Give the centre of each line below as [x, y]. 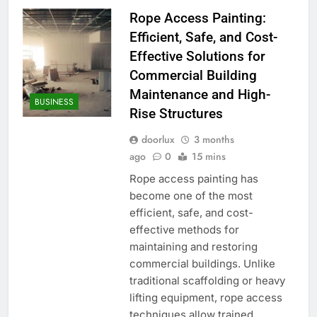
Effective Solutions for [197, 56]
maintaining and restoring [193, 246]
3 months [214, 139]
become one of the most [191, 195]
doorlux [158, 139]
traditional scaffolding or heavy [207, 280]
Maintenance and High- [200, 94]
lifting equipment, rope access [206, 297]
